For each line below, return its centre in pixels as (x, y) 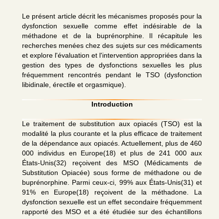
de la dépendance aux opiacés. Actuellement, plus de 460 (112, 143)
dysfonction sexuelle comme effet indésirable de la (112, 26)
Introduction (112, 104)
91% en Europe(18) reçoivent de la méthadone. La (112, 192)
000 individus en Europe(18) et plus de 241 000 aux (112, 153)
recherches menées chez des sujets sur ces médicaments (112, 45)
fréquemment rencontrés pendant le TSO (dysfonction (112, 75)
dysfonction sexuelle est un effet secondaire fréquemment (112, 202)
